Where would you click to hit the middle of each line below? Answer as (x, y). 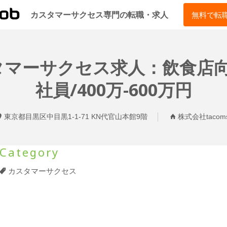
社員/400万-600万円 (113, 90)
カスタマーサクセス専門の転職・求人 (99, 15)
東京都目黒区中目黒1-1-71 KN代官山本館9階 (76, 117)
